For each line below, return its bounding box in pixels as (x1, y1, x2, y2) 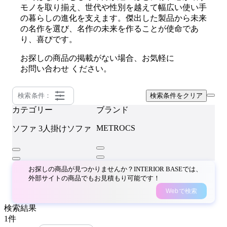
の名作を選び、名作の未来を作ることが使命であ (20, 24, 199, 33)
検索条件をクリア (150, 91, 203, 99)
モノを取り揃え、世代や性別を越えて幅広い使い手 (20, 3, 207, 12)
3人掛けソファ (39, 124, 91, 133)
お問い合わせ (20, 64, 69, 73)
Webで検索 (165, 187, 198, 195)
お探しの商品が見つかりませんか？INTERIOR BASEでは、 (28, 165, 202, 173)
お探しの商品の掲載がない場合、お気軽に (20, 53, 174, 62)
